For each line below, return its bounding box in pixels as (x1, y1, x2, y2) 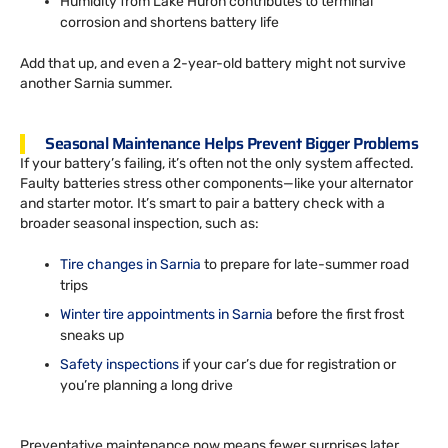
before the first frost (273, 305, 404, 323)
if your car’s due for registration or (179, 355, 396, 373)
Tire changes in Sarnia (60, 255, 201, 273)
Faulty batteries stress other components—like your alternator (20, 174, 413, 192)
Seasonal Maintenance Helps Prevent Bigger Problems (45, 130, 418, 156)
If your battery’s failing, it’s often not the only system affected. (20, 154, 414, 172)
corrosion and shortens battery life (60, 13, 279, 31)
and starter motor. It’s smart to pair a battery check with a (20, 194, 385, 212)
